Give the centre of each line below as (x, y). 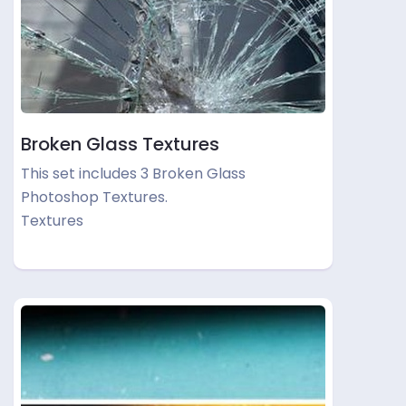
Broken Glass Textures (120, 144)
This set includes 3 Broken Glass (133, 174)
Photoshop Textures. (94, 197)
